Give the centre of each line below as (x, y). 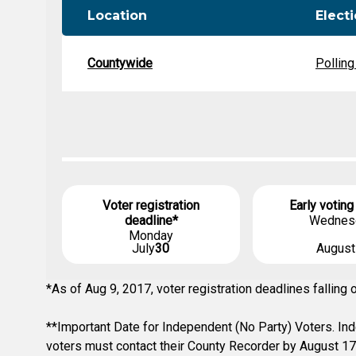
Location (117, 15)
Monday (151, 236)
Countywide (120, 63)
